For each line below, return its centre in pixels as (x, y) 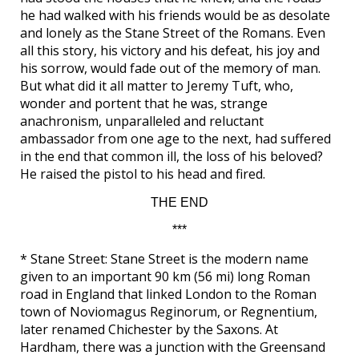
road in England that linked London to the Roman (168, 294)
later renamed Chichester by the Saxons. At (149, 330)
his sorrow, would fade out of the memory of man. (170, 69)
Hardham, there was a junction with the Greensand (173, 347)
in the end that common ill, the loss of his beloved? (171, 157)
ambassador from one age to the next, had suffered (175, 139)
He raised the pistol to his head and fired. (143, 174)
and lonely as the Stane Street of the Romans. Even (173, 33)
